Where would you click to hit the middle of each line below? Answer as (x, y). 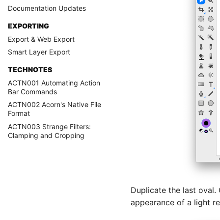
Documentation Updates (47, 8)
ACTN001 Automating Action (54, 82)
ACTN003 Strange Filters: (49, 126)
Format (19, 113)
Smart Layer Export (39, 52)
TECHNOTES (30, 69)
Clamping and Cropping (46, 135)
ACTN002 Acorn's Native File (55, 105)
